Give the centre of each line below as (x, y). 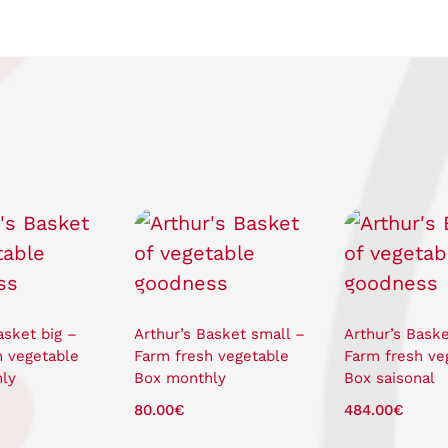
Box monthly (179, 377)
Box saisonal (389, 377)
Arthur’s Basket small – (219, 333)
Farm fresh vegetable (211, 355)
